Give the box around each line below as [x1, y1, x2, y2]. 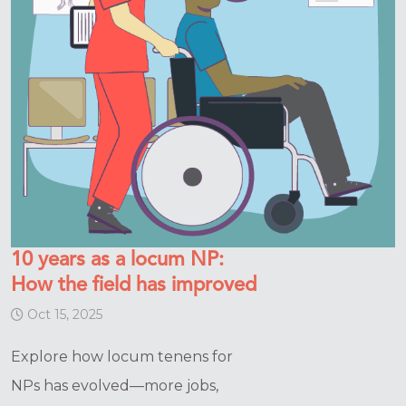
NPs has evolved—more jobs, [11, 377, 218, 395]
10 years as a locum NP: [11, 250, 224, 271]
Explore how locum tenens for [11, 348, 233, 366]
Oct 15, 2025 [24, 306, 102, 324]
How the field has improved [11, 275, 256, 296]
